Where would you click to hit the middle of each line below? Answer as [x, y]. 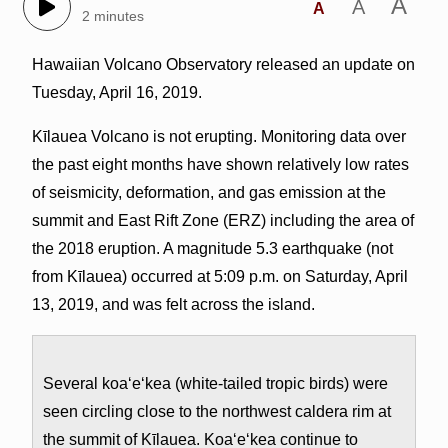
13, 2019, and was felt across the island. [173, 304]
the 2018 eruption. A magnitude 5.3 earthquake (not [212, 248]
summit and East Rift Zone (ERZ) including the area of [222, 220]
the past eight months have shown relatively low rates [220, 164]
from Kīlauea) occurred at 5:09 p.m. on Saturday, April [219, 276]
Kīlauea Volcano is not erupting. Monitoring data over [218, 136]
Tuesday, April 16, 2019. [116, 92]
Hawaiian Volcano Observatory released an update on [223, 64]
